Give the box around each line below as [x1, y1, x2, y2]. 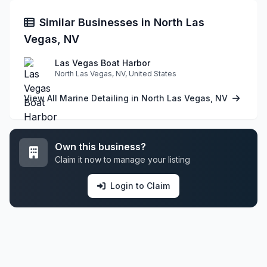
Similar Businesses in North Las [39, 15, 204, 29]
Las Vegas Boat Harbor [55, 57, 150, 68]
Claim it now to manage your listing [55, 154, 190, 164]
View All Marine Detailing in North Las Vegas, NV [24, 92, 230, 103]
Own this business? [55, 140, 146, 153]
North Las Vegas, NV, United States [55, 69, 176, 78]
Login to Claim [110, 180, 170, 191]
